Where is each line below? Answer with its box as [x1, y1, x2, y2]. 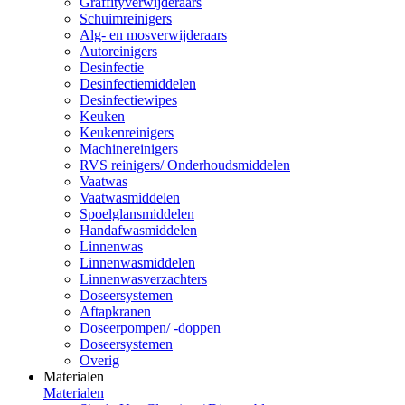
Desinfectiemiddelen [80, 75, 196, 91]
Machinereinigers [80, 140, 178, 156]
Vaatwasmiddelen [80, 189, 180, 205]
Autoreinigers [80, 42, 157, 59]
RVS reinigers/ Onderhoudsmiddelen [80, 156, 290, 173]
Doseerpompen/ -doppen [80, 319, 221, 335]
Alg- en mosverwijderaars [80, 26, 227, 42]
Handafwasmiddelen [80, 221, 197, 238]
